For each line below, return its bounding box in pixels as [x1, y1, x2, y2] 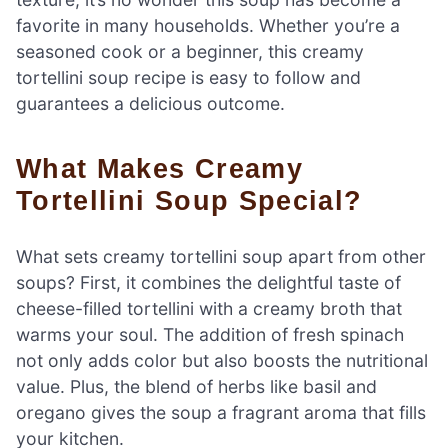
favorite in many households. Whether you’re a [16, 15, 400, 37]
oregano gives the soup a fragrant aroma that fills [16, 402, 426, 424]
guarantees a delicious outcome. [16, 93, 285, 115]
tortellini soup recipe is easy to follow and [16, 67, 361, 89]
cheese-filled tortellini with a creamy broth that [16, 298, 402, 320]
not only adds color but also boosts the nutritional [16, 350, 428, 372]
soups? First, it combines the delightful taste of [16, 272, 401, 294]
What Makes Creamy [16, 153, 43, 185]
